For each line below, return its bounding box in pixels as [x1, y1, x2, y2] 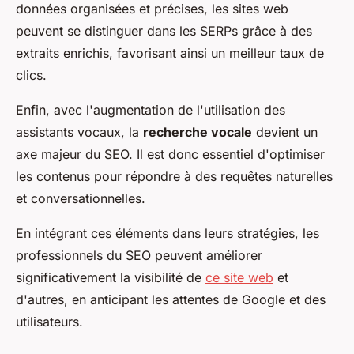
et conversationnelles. [16, 190, 145, 206]
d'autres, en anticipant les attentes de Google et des [16, 291, 326, 307]
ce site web [205, 269, 273, 285]
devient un [252, 123, 318, 140]
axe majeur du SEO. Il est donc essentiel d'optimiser [16, 145, 325, 162]
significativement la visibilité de [16, 269, 205, 285]
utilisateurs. [16, 313, 83, 330]
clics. [16, 66, 47, 83]
